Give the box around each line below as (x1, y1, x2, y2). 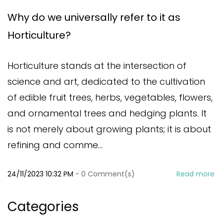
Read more (176, 169, 215, 179)
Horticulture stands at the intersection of (7, 59, 186, 72)
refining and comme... (7, 139, 103, 151)
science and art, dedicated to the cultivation (7, 75, 205, 88)
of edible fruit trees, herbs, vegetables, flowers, (7, 91, 213, 104)
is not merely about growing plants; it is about (7, 123, 211, 135)
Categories (7, 198, 79, 216)
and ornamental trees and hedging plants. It (7, 107, 207, 119)
